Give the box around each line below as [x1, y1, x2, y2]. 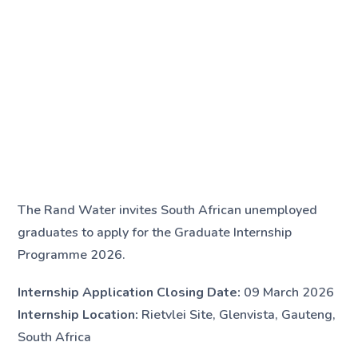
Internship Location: [18, 306, 139, 324]
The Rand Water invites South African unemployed [18, 201, 318, 220]
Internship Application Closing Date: [18, 284, 241, 302]
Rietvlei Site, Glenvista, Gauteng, [138, 306, 336, 324]
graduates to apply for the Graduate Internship [18, 224, 292, 242]
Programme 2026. [18, 246, 126, 265]
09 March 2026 [241, 284, 335, 302]
